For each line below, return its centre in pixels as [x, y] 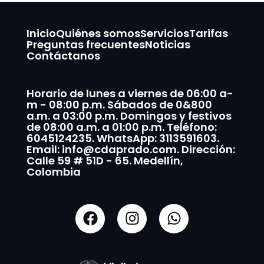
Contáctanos [63, 56]
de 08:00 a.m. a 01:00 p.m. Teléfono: [121, 127]
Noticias [167, 45]
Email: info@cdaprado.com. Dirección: [131, 150]
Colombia [53, 172]
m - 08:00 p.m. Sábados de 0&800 [119, 105]
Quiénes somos [98, 34]
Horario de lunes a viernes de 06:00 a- [130, 94]
